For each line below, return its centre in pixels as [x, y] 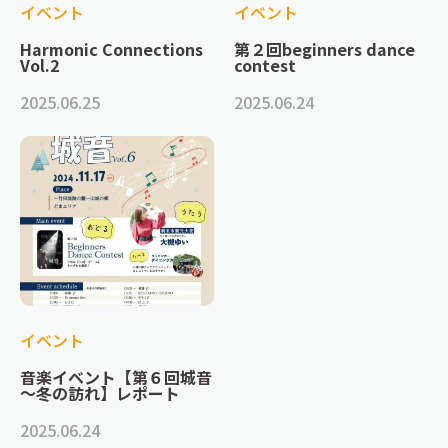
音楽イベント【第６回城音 [116, 377]
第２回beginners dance [324, 49]
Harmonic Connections [111, 49]
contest [273, 65]
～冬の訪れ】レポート [100, 393]
